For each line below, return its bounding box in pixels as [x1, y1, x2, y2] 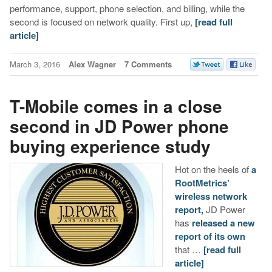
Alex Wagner [68, 58, 116, 70]
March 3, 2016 [9, 58, 63, 70]
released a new [191, 216, 255, 229]
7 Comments [124, 58, 172, 70]
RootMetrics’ [174, 175, 229, 189]
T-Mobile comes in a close [9, 93, 222, 119]
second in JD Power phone [9, 114, 229, 139]
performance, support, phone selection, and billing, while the [9, 1, 245, 15]
